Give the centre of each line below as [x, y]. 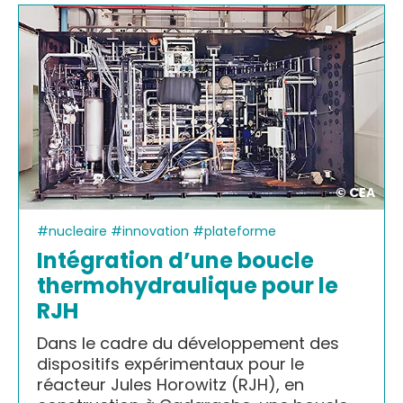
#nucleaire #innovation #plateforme [157, 231]
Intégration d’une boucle [175, 260]
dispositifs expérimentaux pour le [170, 363]
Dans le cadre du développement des [188, 343]
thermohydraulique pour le [188, 285]
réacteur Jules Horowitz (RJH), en [170, 384]
